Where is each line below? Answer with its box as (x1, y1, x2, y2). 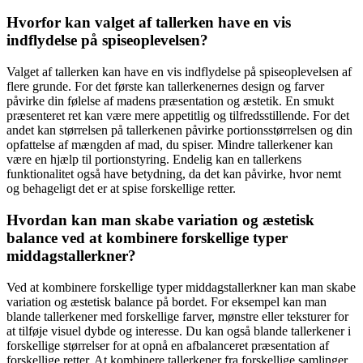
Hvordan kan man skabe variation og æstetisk (6, 211, 314, 228)
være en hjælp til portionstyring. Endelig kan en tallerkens (6, 152, 301, 167)
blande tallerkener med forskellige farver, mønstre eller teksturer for (6, 309, 348, 323)
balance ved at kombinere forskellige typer (6, 228, 288, 246)
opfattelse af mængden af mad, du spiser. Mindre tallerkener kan (6, 138, 333, 152)
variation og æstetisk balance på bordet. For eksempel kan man (6, 294, 327, 309)
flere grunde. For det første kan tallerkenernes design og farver (6, 79, 324, 94)
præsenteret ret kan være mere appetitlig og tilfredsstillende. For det (6, 109, 349, 123)
